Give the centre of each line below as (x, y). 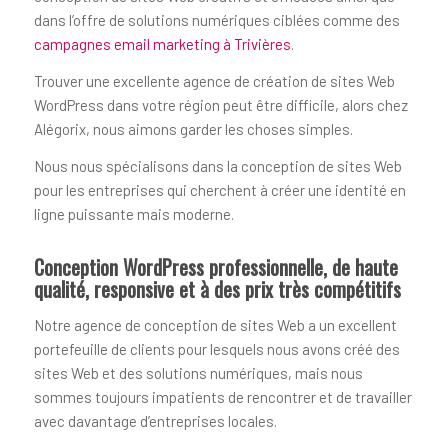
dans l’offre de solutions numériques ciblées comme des (216, 20)
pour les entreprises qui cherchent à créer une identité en (219, 189)
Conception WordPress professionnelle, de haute (215, 266)
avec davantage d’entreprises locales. (155, 420)
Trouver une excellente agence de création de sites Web (214, 81)
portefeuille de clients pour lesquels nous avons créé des (216, 348)
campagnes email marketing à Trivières (162, 44)
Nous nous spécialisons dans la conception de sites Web (217, 165)
